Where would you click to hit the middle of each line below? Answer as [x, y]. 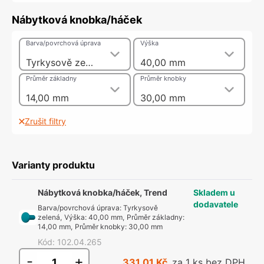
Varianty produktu [53, 165]
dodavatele [216, 204]
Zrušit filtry [45, 121]
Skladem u [214, 192]
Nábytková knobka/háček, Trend [103, 192]
